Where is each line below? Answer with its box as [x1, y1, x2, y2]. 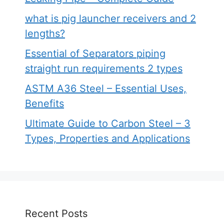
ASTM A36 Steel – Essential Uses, [25, 82, 186, 94]
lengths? [25, 27, 65, 39]
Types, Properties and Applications [25, 132, 190, 144]
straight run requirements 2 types [25, 62, 182, 74]
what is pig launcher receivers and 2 [25, 12, 196, 24]
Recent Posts [25, 207, 87, 219]
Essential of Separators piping [25, 47, 165, 59]
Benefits [25, 97, 64, 109]
